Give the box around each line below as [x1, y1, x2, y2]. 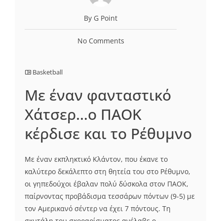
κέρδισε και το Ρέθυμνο [25, 123, 192, 144]
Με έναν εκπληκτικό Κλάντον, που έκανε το [25, 154, 168, 164]
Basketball [33, 68, 63, 77]
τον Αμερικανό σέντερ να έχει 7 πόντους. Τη [25, 204, 171, 214]
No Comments [77, 36, 124, 46]
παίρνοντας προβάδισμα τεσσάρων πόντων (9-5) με [25, 191, 195, 201]
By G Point [84, 13, 117, 23]
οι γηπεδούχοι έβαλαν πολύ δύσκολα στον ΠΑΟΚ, [25, 179, 188, 189]
